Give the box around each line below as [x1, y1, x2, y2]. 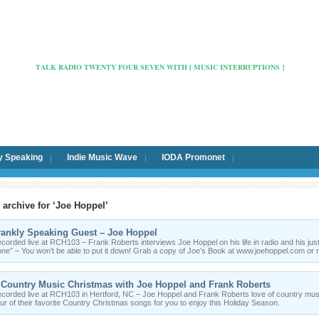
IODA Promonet [162, 152, 225, 162]
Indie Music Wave [67, 152, 137, 162]
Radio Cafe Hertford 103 [41, 29, 278, 62]
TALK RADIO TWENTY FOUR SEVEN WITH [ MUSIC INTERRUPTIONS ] [35, 62, 284, 72]
